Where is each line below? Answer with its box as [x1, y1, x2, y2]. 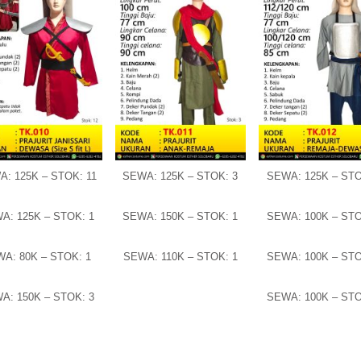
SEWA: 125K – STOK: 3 [122, 170, 239, 183]
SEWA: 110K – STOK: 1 [122, 251, 238, 263]
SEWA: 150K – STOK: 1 [122, 210, 239, 223]
